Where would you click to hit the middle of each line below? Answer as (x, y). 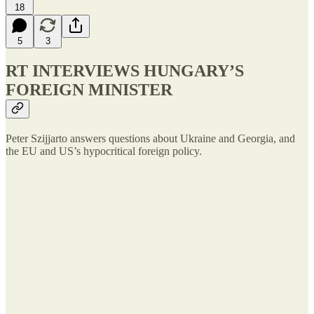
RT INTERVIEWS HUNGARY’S (125, 71)
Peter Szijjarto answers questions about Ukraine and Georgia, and (150, 139)
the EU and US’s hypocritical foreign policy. (104, 151)
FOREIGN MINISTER (89, 90)
